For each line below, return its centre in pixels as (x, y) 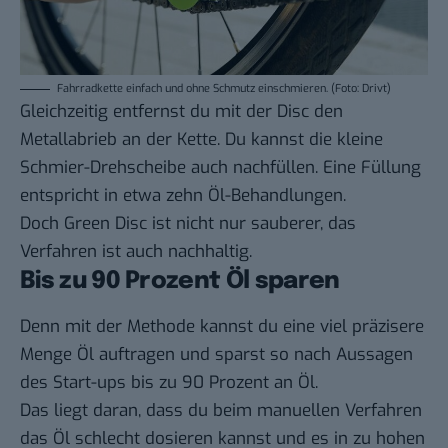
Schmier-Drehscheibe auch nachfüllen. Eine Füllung (220, 167)
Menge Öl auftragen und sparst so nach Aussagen (216, 355)
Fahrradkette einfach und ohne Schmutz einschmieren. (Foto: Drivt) (224, 88)
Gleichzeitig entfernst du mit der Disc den (181, 111)
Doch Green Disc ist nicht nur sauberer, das (188, 223)
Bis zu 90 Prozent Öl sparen (180, 281)
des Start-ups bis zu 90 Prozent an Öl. (169, 383)
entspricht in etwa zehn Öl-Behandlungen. (183, 195)
